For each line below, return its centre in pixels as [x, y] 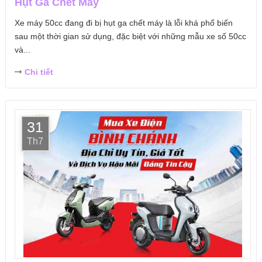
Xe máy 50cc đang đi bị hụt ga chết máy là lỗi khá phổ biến [123, 23]
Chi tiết [39, 72]
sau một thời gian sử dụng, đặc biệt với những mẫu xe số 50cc [130, 37]
